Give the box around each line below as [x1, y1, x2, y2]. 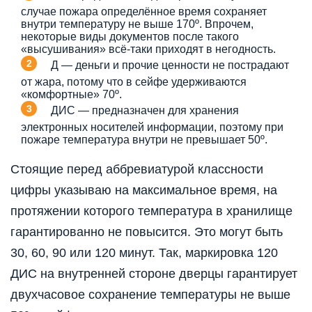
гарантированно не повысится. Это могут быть [10, 224, 283, 239]
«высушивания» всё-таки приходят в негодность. [21, 42, 276, 55]
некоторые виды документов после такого [21, 30, 239, 42]
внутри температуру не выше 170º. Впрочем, [21, 17, 253, 30]
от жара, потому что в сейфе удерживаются [21, 75, 247, 88]
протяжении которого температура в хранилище [10, 203, 292, 218]
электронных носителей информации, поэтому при [21, 120, 283, 133]
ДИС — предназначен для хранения [51, 104, 239, 116]
